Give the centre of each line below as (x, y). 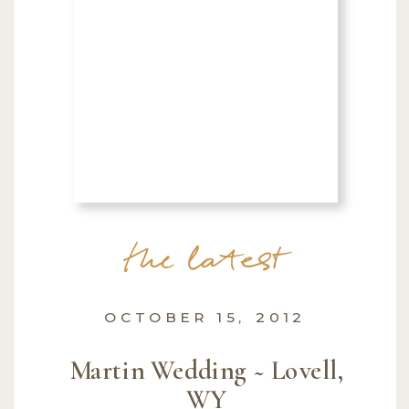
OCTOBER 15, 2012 (205, 317)
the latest (206, 262)
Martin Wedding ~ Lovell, (206, 370)
